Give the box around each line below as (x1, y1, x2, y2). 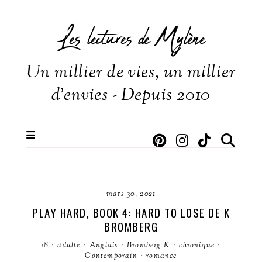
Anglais (89, 240, 118, 251)
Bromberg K (126, 240, 170, 251)
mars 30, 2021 (106, 189, 156, 199)
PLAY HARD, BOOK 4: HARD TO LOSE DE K (32, 204, 230, 220)
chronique (179, 240, 215, 251)
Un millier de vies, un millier (26, 60, 236, 85)
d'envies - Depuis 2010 (51, 83, 211, 108)
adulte (57, 240, 81, 251)
